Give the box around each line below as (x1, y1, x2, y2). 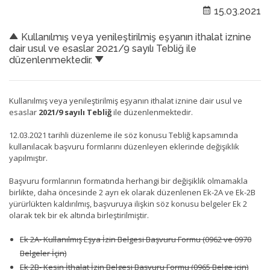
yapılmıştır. (9, 152, 48, 163)
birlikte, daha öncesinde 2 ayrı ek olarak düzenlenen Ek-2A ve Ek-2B (9, 187, 256, 198)
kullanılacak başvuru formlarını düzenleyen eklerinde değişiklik (9, 141, 239, 152)
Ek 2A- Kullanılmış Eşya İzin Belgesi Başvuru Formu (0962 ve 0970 (20, 234, 251, 245)
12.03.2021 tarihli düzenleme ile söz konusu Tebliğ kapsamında (9, 130, 238, 140)
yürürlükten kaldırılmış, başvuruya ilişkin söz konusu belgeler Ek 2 (9, 198, 247, 209)
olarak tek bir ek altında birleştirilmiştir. (9, 210, 149, 221)
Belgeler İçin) (20, 248, 66, 259)
